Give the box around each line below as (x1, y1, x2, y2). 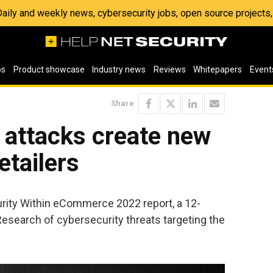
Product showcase (13, 65, 85, 74)
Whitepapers (193, 65, 243, 74)
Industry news (92, 65, 146, 74)
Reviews (153, 65, 186, 74)
